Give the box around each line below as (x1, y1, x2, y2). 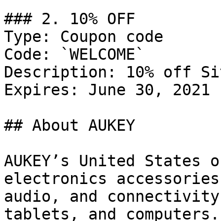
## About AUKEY (4, 116, 135, 134)
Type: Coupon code (4, 28, 163, 45)
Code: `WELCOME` (4, 45, 145, 63)
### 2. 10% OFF (4, 10, 135, 28)
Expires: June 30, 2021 (4, 81, 210, 99)
